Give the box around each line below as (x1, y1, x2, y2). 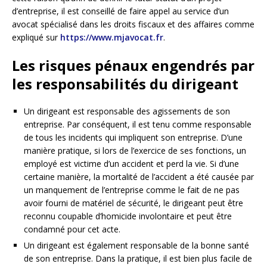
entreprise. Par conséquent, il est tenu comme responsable (24, 119, 252, 131)
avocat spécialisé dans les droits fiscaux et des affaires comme (12, 18, 254, 30)
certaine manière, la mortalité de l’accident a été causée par (24, 171, 254, 183)
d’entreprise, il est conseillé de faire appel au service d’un (12, 5, 229, 17)
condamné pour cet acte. (24, 223, 120, 235)
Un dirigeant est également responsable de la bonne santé (24, 240, 249, 252)
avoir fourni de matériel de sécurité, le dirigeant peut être (24, 197, 243, 209)
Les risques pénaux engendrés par (12, 55, 254, 76)
